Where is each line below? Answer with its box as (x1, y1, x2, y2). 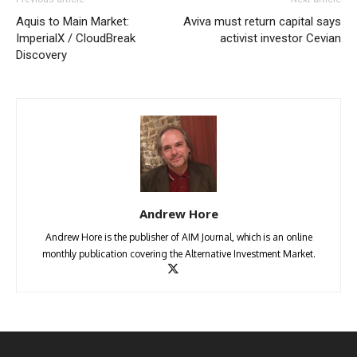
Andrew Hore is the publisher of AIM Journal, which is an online (45, 231, 312, 244)
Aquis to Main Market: (16, 14, 129, 29)
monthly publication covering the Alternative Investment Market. (41, 248, 316, 261)
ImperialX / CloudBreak (16, 31, 135, 46)
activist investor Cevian (220, 31, 341, 46)
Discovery (16, 48, 67, 63)
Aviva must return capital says (183, 14, 341, 29)
